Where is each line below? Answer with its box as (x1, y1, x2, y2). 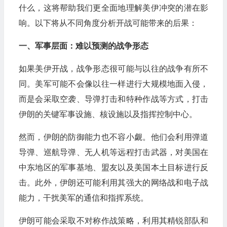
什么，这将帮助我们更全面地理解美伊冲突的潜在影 (18, 3, 209, 12)
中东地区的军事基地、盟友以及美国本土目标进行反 (18, 163, 209, 172)
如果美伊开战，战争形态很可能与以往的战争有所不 (18, 64, 209, 73)
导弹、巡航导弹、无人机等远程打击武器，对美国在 (18, 147, 209, 157)
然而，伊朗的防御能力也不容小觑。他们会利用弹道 (18, 132, 209, 141)
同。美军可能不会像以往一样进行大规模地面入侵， (18, 79, 209, 88)
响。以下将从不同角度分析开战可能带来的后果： (18, 18, 197, 27)
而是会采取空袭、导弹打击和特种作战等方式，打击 (18, 94, 209, 103)
